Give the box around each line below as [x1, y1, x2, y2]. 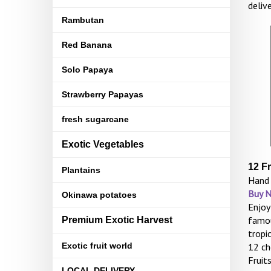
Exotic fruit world [62, 241, 132, 250]
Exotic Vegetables [62, 139, 144, 149]
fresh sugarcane [62, 114, 129, 124]
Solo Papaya [62, 65, 113, 74]
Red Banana [62, 40, 112, 50]
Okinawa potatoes [62, 190, 137, 200]
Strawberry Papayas [62, 90, 143, 99]
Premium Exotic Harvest [62, 215, 172, 225]
